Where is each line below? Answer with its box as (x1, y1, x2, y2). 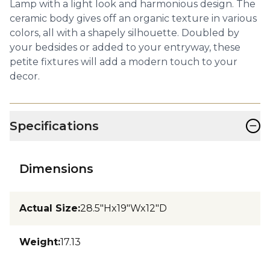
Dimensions (19, 161, 93, 176)
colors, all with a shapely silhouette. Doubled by (10, 27, 239, 39)
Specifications (10, 118, 99, 133)
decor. (10, 70, 40, 82)
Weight (19, 236, 58, 248)
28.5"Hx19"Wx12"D (80, 202, 167, 214)
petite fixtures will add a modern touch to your (10, 55, 237, 67)
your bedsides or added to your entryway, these (10, 41, 240, 53)
